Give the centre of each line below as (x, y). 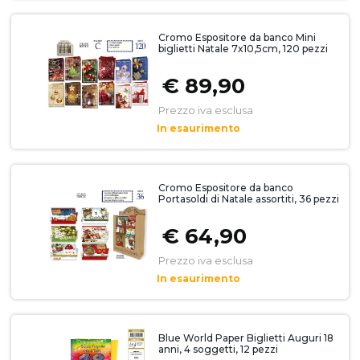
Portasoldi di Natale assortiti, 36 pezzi (248, 199)
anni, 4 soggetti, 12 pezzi (218, 349)
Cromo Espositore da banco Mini (237, 37)
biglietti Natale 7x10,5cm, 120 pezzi (243, 49)
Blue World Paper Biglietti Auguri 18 (245, 338)
